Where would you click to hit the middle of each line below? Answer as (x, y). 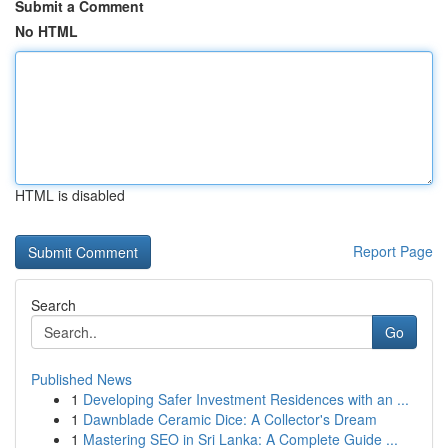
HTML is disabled (70, 195)
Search (53, 305)
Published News (81, 379)
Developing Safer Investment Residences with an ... (246, 399)
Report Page (393, 251)
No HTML (46, 31)
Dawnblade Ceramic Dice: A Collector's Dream (230, 419)
